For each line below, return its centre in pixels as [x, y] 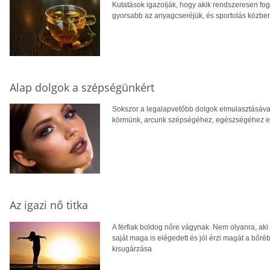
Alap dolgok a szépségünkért [82, 87]
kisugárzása [132, 249]
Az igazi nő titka [49, 205]
